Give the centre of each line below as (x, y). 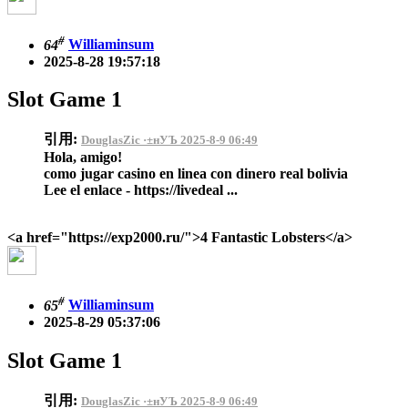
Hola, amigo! (83, 158)
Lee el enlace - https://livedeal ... (141, 190)
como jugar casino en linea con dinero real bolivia (196, 174)
